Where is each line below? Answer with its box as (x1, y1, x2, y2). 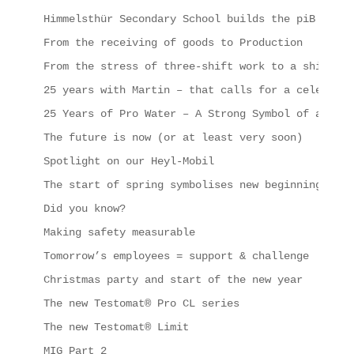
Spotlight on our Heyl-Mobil (43, 155, 214, 168)
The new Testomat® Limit (43, 321, 189, 333)
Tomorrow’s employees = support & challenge (43, 250, 309, 262)
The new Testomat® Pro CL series (43, 297, 239, 310)
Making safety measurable (43, 226, 195, 239)
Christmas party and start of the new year (43, 273, 303, 286)
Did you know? (43, 202, 126, 215)
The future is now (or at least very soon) (43, 131, 303, 144)
